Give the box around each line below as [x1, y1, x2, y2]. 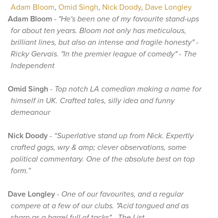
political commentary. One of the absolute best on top [11, 154, 195, 164]
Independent [11, 61, 55, 71]
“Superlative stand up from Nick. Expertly [54, 131, 194, 141]
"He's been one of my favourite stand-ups [58, 14, 199, 24]
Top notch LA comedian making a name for [54, 84, 201, 94]
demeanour [11, 108, 51, 117]
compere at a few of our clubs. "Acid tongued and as [11, 201, 189, 211]
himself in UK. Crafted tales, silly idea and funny [11, 96, 175, 106]
